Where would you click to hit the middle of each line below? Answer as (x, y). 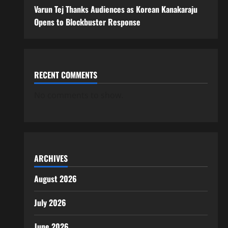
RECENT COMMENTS (65, 75)
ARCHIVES (51, 158)
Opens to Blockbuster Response (87, 22)
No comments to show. (78, 95)
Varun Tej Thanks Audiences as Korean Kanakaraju (116, 9)
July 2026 (50, 202)
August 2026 (55, 178)
